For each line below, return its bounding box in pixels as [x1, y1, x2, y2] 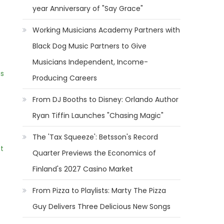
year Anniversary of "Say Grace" [32, 3, 143, 13]
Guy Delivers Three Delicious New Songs [32, 201, 171, 211]
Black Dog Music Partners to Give [32, 41, 147, 51]
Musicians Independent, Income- [32, 57, 148, 67]
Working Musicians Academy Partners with [32, 25, 180, 35]
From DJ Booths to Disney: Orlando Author [32, 94, 179, 104]
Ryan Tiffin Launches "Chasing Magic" [32, 110, 164, 120]
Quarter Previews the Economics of [32, 148, 156, 158]
